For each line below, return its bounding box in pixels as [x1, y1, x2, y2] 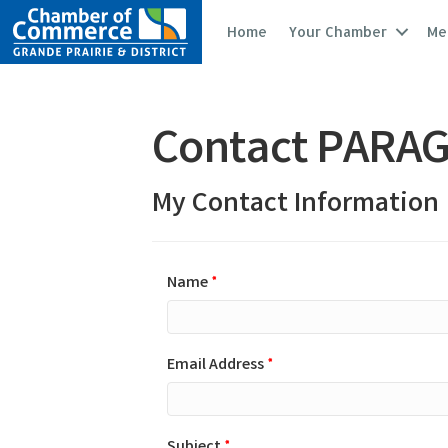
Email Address [167, 354, 264, 377]
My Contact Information [152, 185, 439, 226]
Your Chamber [288, 23, 388, 40]
